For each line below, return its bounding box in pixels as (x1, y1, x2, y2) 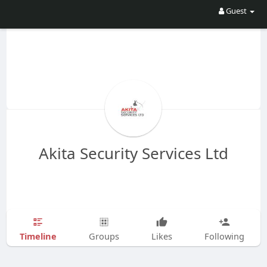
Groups (88, 229, 119, 242)
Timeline (19, 229, 57, 242)
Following (204, 229, 244, 242)
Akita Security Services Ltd (38, 142, 228, 164)
